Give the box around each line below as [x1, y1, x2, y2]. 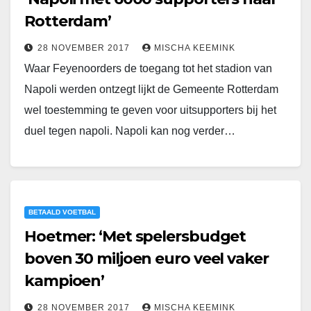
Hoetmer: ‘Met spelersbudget [24, 227, 246, 246]
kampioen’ [24, 271, 105, 291]
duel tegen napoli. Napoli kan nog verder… [24, 125, 235, 137]
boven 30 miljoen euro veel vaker [24, 249, 269, 269]
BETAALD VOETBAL [28, 208, 96, 217]
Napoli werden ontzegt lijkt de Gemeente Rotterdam [24, 83, 278, 96]
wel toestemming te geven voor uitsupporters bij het [24, 104, 276, 117]
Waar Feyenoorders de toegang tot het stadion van [24, 62, 272, 75]
